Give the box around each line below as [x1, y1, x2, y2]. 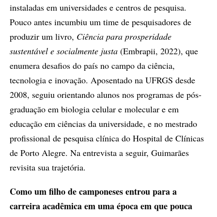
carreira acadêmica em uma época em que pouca [10, 200, 192, 213]
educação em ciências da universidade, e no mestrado [10, 118, 197, 130]
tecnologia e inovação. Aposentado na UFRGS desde [10, 74, 195, 86]
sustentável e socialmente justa [10, 45, 118, 57]
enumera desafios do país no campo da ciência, [10, 60, 175, 72]
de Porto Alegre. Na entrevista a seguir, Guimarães [10, 147, 189, 159]
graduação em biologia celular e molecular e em [10, 103, 179, 115]
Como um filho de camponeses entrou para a [10, 185, 177, 198]
